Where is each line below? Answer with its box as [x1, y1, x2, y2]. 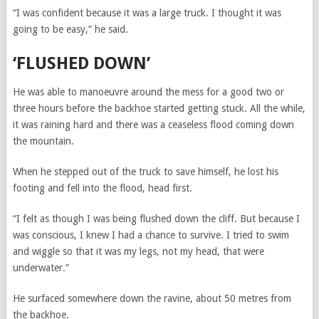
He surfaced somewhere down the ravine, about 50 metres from [12, 293, 291, 304]
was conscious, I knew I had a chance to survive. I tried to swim [12, 229, 289, 241]
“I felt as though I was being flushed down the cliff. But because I [12, 213, 300, 224]
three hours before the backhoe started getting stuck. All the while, [12, 103, 305, 114]
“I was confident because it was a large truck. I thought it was [12, 7, 281, 19]
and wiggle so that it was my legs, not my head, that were [12, 246, 264, 257]
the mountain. [12, 135, 74, 147]
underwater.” [12, 262, 69, 273]
